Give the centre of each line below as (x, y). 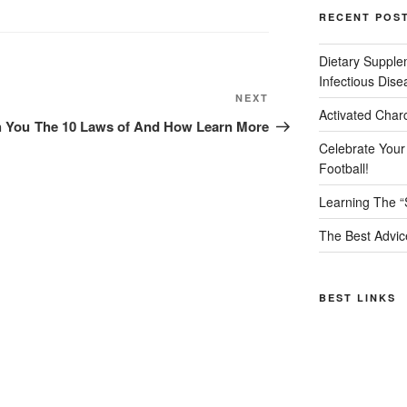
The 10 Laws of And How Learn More (152, 127)
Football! (343, 169)
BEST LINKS (357, 298)
